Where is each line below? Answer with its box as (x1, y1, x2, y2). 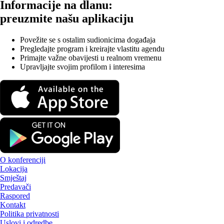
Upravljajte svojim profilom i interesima (20, 62, 145, 71)
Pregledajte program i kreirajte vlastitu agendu (20, 44, 164, 53)
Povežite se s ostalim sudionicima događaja (20, 35, 155, 44)
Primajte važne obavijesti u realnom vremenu (20, 53, 161, 62)
